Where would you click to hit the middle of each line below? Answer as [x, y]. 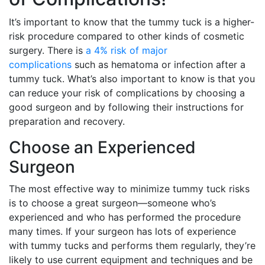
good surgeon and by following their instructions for [126, 107]
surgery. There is [47, 50]
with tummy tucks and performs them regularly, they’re [132, 245]
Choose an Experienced [102, 147]
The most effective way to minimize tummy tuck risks [129, 189]
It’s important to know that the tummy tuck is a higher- [132, 22]
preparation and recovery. [67, 121]
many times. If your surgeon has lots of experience [122, 231]
